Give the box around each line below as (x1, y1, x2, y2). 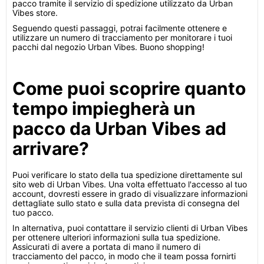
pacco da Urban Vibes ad (12, 118, 226, 139)
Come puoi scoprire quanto (12, 78, 246, 99)
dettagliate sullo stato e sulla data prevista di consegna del (12, 198, 239, 208)
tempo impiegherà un (12, 98, 196, 119)
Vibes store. (12, 8, 58, 18)
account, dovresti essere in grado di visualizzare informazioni (12, 189, 247, 199)
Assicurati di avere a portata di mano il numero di (12, 242, 200, 252)
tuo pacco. (12, 207, 54, 217)
